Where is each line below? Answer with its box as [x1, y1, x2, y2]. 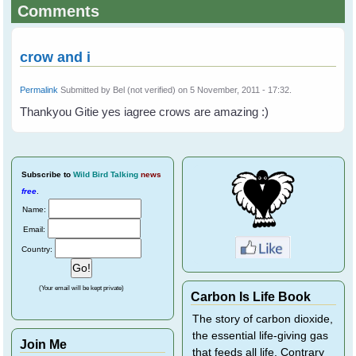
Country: [21, 245, 56, 254]
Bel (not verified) [113, 85, 176, 95]
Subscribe [21, 170, 62, 180]
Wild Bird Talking [73, 170, 139, 180]
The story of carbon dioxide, [192, 313, 333, 326]
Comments [17, 2, 100, 21]
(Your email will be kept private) [39, 284, 125, 292]
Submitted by [58, 85, 114, 95]
